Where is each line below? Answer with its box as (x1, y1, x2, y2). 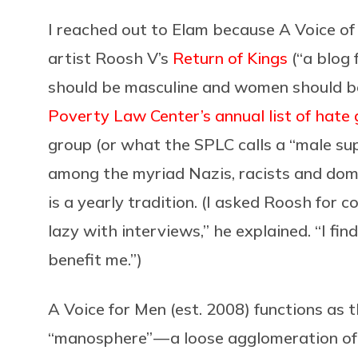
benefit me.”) (48, 249, 142, 269)
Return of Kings (173, 47, 288, 68)
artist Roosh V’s (48, 47, 173, 68)
